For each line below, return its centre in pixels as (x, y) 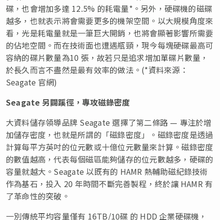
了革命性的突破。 (38, 196)
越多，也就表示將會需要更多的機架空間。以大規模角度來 (110, 20)
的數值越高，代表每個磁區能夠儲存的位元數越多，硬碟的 (110, 159)
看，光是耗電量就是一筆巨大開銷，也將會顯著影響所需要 (110, 33)
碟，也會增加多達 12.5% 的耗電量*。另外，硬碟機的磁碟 (109, 8)
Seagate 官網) (32, 82)
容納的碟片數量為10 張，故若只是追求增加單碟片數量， (107, 57)
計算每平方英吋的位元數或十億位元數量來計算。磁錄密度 (110, 147)
